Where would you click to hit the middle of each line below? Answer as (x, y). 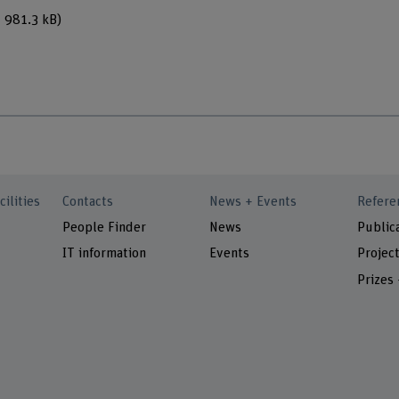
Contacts (88, 201)
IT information (105, 254)
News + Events (253, 201)
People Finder (105, 228)
